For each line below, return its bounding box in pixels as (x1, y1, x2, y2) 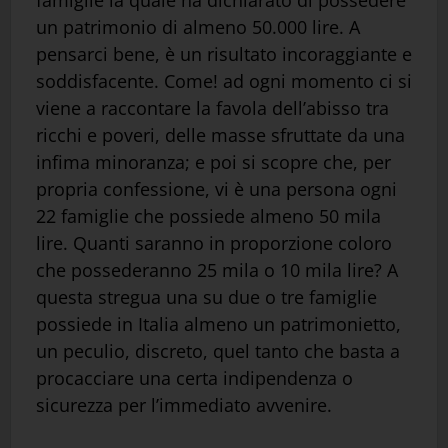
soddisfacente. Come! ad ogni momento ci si (36, 69, 412, 94)
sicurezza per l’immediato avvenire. (36, 393, 332, 418)
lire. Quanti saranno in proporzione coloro (36, 231, 392, 256)
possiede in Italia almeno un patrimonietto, (36, 312, 401, 337)
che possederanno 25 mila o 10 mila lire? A (36, 258, 398, 283)
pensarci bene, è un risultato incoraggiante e (36, 42, 412, 67)
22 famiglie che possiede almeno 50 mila (36, 204, 381, 229)
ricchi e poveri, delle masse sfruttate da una (36, 123, 405, 148)
